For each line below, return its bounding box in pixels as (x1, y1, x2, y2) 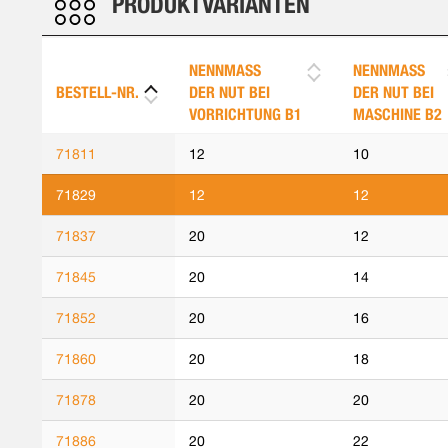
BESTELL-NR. (56, 83, 140, 102)
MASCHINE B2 (353, 105, 443, 124)
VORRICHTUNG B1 (189, 105, 303, 124)
